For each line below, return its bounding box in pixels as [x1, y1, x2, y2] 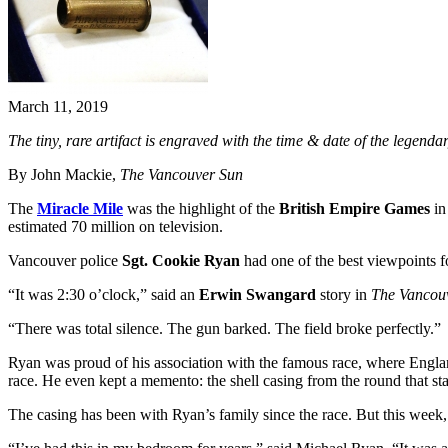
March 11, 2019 [8, 98, 108, 116]
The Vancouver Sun [120, 166, 243, 184]
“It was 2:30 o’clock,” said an [8, 286, 199, 304]
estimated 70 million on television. [8, 218, 223, 236]
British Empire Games [279, 200, 430, 218]
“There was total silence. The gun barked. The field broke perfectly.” [8, 320, 441, 338]
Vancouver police [8, 252, 122, 270]
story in [316, 286, 371, 304]
